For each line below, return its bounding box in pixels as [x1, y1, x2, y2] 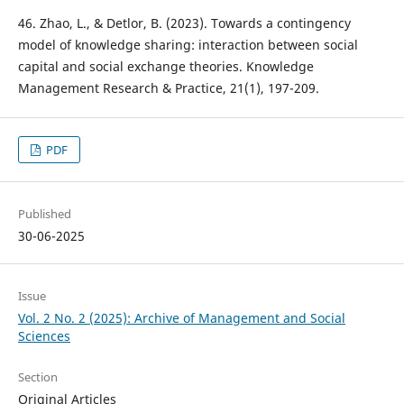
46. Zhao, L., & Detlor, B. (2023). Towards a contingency [17, 14, 351, 32]
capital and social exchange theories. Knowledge [17, 58, 314, 76]
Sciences [17, 327, 70, 345]
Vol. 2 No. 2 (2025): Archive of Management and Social [17, 309, 345, 327]
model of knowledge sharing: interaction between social [17, 36, 358, 54]
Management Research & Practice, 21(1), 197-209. [17, 79, 319, 97]
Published [17, 206, 71, 223]
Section [17, 369, 58, 386]
